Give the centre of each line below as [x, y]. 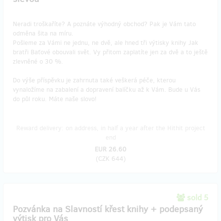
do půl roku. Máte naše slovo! [55, 99]
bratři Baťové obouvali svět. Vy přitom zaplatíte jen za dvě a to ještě [110, 52]
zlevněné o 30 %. [38, 61]
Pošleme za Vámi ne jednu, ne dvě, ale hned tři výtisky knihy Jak [106, 42]
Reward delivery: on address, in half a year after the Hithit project [110, 128]
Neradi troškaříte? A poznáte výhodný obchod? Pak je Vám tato [104, 24]
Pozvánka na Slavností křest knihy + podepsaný [108, 209]
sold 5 [198, 197]
